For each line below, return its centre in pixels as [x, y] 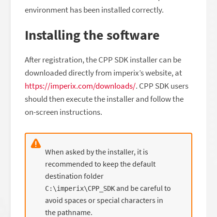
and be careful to [143, 188]
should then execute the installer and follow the [104, 99]
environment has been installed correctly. [94, 9]
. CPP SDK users [162, 85]
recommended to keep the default [101, 163]
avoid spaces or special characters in [104, 200]
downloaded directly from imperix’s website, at [104, 72]
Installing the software [93, 35]
